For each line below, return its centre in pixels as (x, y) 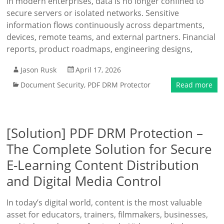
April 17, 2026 (98, 70)
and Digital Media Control (84, 181)
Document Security (52, 85)
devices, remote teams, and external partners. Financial (111, 37)
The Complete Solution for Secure (109, 149)
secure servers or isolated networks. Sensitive (93, 13)
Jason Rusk (39, 70)
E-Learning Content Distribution (103, 165)
